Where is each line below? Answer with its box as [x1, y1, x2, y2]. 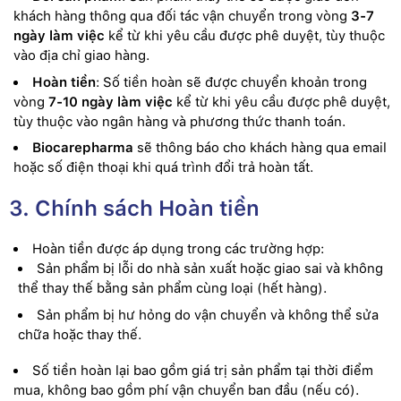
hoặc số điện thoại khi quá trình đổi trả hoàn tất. [13, 159, 313, 175]
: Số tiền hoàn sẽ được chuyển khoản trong [96, 73, 367, 90]
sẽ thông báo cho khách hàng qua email [133, 140, 387, 156]
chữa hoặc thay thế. [18, 326, 141, 343]
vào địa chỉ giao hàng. [13, 47, 149, 64]
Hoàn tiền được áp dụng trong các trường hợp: [32, 241, 324, 257]
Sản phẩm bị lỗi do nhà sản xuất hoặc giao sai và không [37, 260, 383, 277]
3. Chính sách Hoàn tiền [9, 195, 260, 221]
